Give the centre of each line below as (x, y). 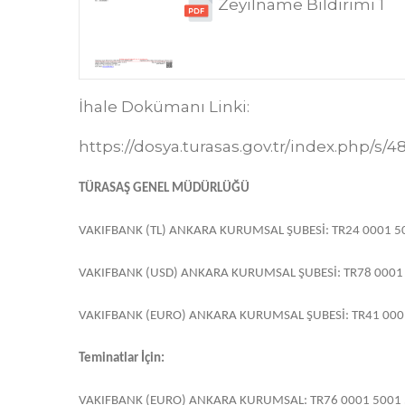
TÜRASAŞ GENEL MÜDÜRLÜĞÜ (164, 189)
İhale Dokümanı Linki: (164, 107)
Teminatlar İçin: (122, 359)
